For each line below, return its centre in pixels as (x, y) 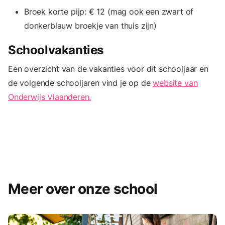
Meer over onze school (83, 189)
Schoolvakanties (56, 50)
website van (175, 83)
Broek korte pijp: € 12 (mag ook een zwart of (109, 11)
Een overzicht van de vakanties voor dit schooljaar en (108, 69)
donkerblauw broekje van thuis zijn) (90, 25)
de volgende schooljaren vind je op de (81, 83)
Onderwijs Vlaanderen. (50, 97)
